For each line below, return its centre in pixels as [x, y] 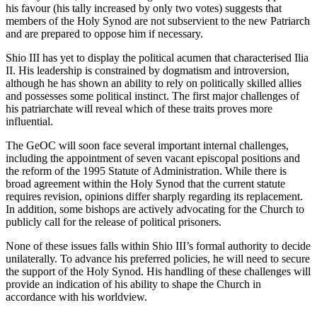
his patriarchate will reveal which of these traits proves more [139, 108]
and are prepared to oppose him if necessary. [104, 33]
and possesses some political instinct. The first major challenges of [152, 96]
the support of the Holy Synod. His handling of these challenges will [158, 271]
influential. [29, 121]
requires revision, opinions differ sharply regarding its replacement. [154, 196]
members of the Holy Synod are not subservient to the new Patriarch [158, 21]
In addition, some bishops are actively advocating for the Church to [155, 209]
